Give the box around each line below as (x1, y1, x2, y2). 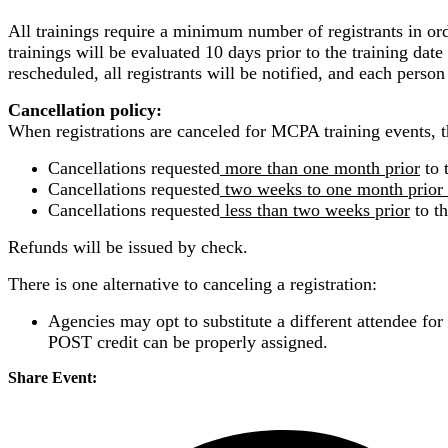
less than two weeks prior (220, 199, 410, 220)
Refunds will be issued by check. (8, 236, 258, 257)
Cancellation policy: (8, 99, 162, 120)
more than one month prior (220, 157, 420, 178)
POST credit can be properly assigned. (48, 331, 328, 352)
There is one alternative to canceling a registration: (8, 273, 377, 294)
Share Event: (8, 368, 97, 386)
